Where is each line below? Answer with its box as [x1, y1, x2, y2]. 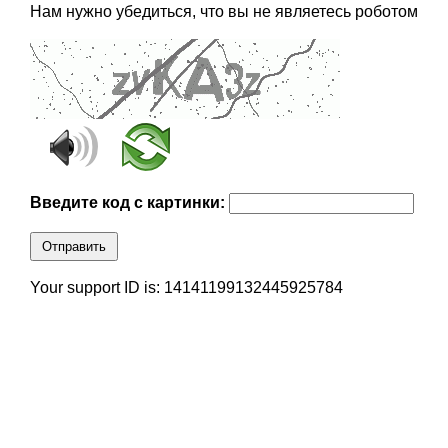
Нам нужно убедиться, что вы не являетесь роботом [29, 3, 418, 21]
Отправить [41, 239, 106, 255]
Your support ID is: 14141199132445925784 [29, 279, 343, 297]
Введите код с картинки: [29, 194, 229, 212]
